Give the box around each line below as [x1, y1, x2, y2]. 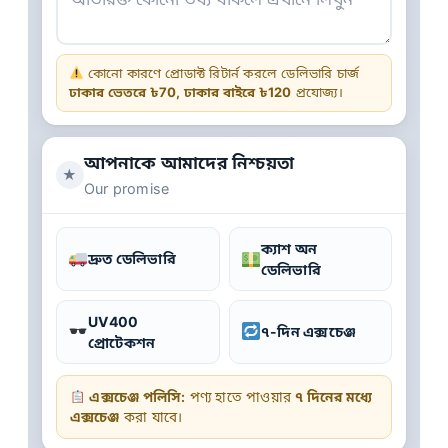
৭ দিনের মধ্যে [295, 388, 373, 405]
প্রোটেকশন [88, 333, 156, 351]
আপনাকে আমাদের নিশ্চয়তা [83, 152, 295, 173]
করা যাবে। [119, 408, 183, 425]
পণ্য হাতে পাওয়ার [185, 388, 296, 405]
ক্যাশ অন [260, 239, 318, 257]
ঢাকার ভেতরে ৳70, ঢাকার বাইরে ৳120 [68, 83, 292, 100]
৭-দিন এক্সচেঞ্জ [261, 323, 357, 341]
